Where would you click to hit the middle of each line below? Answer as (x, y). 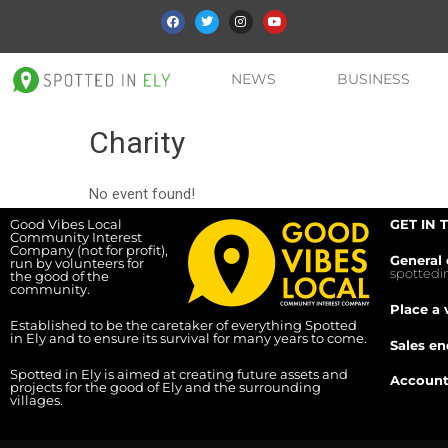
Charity (137, 143)
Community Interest (76, 237)
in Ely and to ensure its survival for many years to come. (188, 338)
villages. (36, 399)
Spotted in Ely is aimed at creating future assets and (179, 373)
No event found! (142, 194)
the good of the (59, 276)
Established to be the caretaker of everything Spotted (183, 325)
